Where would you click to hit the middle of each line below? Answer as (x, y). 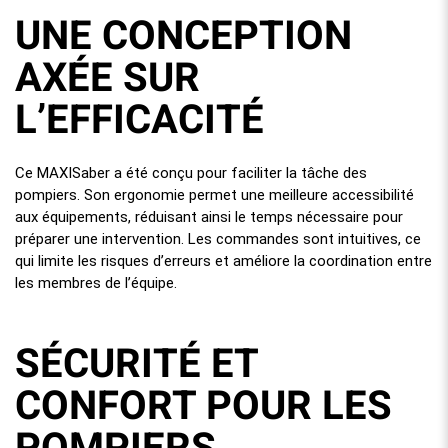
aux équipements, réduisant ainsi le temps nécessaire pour (209, 216)
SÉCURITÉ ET (136, 364)
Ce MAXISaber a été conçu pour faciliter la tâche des (191, 172)
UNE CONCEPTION (183, 36)
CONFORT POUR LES (203, 406)
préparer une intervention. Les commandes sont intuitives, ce (218, 238)
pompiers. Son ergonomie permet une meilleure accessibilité (214, 194)
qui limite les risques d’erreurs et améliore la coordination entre (223, 260)
